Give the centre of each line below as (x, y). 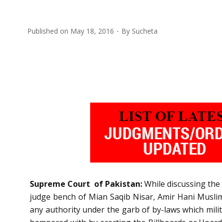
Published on (49, 31)
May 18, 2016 (92, 31)
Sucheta (145, 31)
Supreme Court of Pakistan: (87, 184)
